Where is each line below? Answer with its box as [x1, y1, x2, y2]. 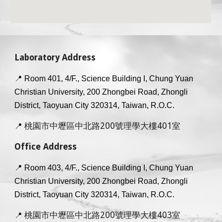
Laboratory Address [14, 53, 96, 62]
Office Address [14, 142, 77, 152]
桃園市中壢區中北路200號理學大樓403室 [24, 210, 181, 220]
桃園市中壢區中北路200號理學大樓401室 [24, 121, 181, 131]
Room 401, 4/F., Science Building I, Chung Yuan [24, 74, 194, 83]
